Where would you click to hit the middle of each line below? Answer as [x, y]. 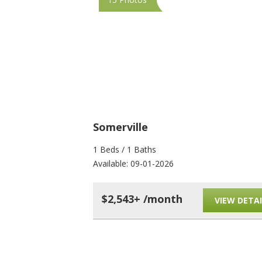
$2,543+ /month [142, 199]
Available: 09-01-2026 [133, 163]
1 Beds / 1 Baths [125, 149]
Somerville [120, 127]
